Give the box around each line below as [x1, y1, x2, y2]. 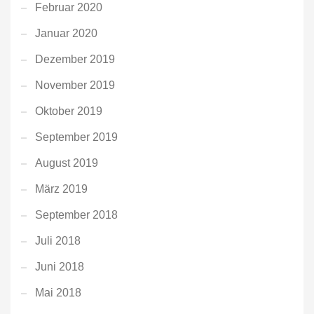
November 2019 [35, 78, 115, 91]
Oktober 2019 [35, 104, 102, 117]
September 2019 [35, 130, 118, 143]
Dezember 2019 [35, 53, 115, 65]
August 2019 [35, 156, 98, 169]
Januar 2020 [35, 27, 97, 39]
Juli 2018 [35, 234, 81, 247]
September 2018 [35, 208, 118, 221]
